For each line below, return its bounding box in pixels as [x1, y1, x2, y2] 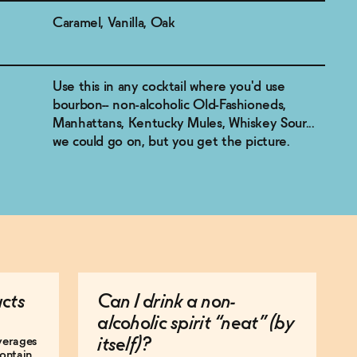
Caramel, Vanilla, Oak [53, 15, 175, 30]
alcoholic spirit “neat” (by [97, 315, 293, 333]
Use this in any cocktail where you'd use [53, 80, 285, 94]
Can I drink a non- [97, 293, 235, 312]
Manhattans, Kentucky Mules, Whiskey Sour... [53, 116, 315, 131]
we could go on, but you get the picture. [53, 135, 290, 149]
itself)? [97, 336, 150, 355]
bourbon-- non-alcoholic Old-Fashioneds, [53, 98, 286, 112]
